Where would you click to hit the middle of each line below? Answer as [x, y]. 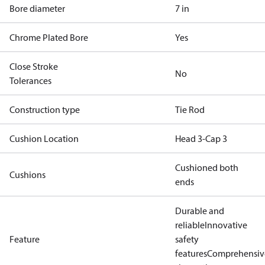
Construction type [45, 109]
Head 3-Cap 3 [201, 138]
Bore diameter [37, 8]
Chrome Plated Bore [49, 37]
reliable [190, 225]
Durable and [200, 211]
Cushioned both [207, 167]
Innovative [226, 225]
